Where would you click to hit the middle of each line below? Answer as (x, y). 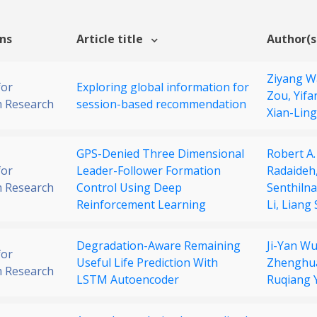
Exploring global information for (163, 87)
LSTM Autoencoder (128, 280)
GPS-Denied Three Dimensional (160, 154)
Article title (111, 39)
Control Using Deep (129, 188)
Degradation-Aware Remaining (158, 246)
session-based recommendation (161, 104)
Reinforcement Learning (141, 205)
